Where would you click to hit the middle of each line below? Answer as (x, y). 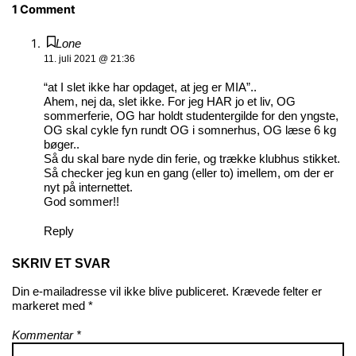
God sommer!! (81, 201)
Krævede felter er (277, 291)
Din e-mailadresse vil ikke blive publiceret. (120, 291)
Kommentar (44, 335)
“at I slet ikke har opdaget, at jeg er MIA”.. (150, 87)
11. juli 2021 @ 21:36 (89, 58)
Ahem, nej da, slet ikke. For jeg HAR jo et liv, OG (169, 101)
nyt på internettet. (88, 187)
